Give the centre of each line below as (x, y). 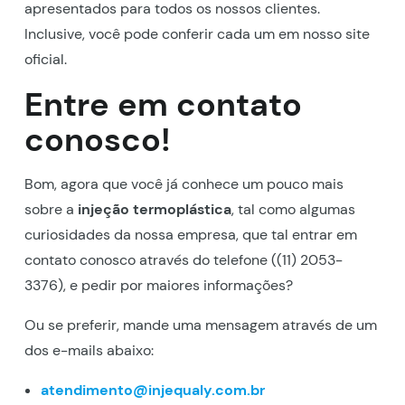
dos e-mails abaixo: (89, 350)
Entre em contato (163, 104)
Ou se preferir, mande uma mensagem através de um (200, 325)
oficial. (45, 59)
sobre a (51, 209)
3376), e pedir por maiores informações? (158, 285)
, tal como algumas (293, 209)
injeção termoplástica (154, 209)
